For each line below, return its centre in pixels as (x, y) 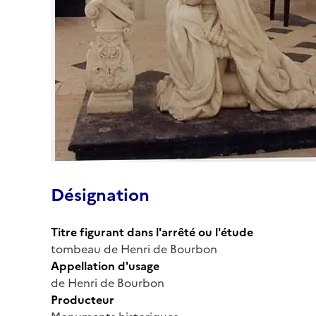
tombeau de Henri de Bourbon (134, 249)
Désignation (100, 195)
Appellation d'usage (105, 266)
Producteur (83, 299)
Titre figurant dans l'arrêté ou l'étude (152, 232)
